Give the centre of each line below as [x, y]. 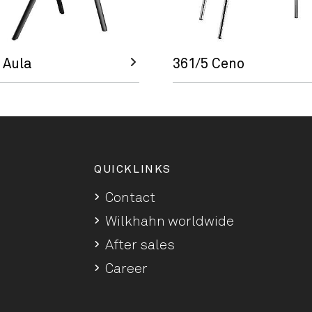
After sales [140, 245]
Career [126, 269]
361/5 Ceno [209, 64]
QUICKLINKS [133, 169]
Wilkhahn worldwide [170, 221]
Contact [130, 198]
